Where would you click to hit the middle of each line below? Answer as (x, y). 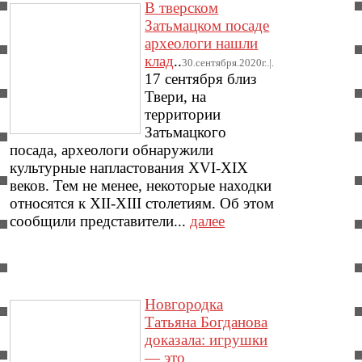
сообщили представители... (100, 221)
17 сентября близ (201, 78)
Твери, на (176, 96)
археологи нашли (202, 43)
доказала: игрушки (206, 339)
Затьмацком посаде (207, 25)
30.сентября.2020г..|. (228, 62)
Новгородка (184, 304)
